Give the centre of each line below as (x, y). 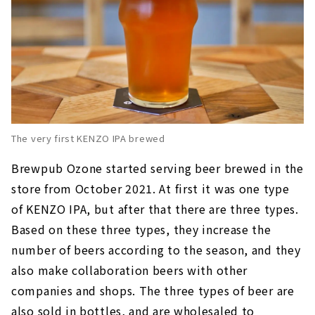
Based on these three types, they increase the (141, 230)
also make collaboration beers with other (130, 270)
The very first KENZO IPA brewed (88, 139)
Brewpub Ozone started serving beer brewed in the (157, 168)
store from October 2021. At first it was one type (150, 189)
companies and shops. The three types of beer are (153, 291)
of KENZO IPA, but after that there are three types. (155, 209)
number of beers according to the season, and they (156, 250)
